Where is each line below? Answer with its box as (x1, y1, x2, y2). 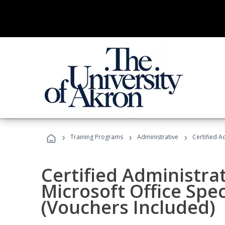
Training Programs (70, 133, 123, 141)
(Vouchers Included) (41, 195, 215, 219)
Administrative (137, 133, 178, 141)
